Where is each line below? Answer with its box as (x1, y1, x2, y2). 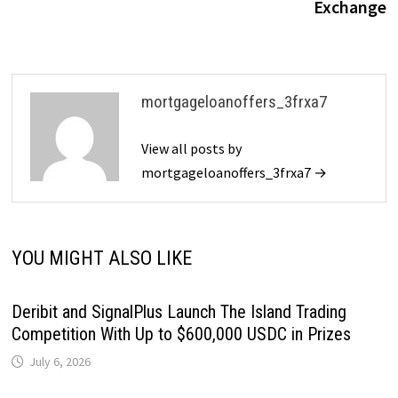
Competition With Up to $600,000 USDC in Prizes (11, 322, 351, 345)
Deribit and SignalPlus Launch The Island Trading (11, 300, 346, 322)
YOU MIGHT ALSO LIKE (11, 246, 192, 269)
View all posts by (140, 139, 242, 157)
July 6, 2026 (28, 353, 91, 370)
